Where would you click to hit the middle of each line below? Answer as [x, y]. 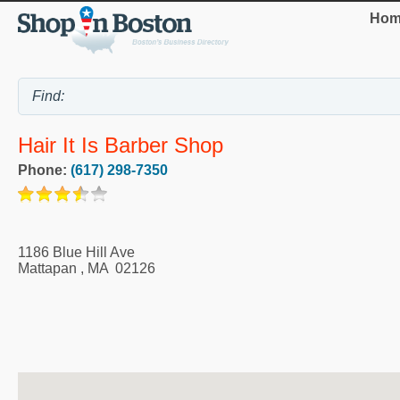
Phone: [44, 170]
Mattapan [47, 268]
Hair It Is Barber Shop [121, 146]
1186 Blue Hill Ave [76, 252]
